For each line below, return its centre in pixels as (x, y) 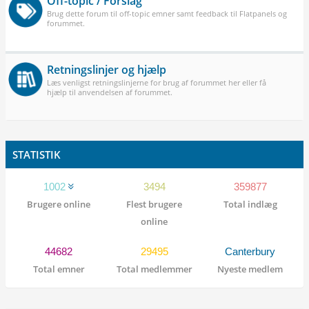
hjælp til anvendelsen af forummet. (110, 92)
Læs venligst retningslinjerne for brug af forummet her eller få (157, 82)
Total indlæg (250, 204)
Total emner (59, 269)
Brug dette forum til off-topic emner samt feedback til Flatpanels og (167, 13)
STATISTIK (37, 154)
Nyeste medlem (250, 269)
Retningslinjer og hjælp (107, 70)
